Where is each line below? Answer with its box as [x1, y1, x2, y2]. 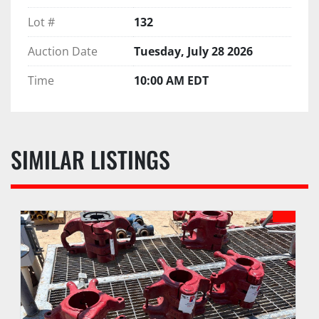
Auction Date [28, 43, 98, 59]
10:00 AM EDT [134, 72, 209, 88]
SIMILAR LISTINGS [22, 142, 170, 176]
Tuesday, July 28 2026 [134, 43, 253, 59]
